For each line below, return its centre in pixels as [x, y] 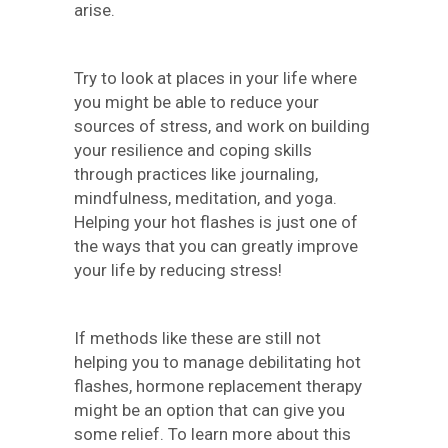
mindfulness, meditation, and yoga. [205, 198]
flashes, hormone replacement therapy [218, 386]
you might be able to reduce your [196, 102]
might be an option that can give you [209, 410]
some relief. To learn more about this [212, 434]
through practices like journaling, [196, 174]
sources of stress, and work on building [222, 126]
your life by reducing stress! [178, 270]
